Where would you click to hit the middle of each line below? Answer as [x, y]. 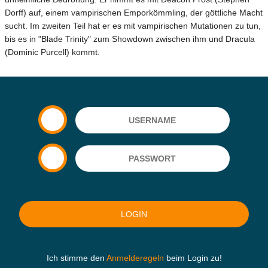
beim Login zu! [193, 258]
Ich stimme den [76, 258]
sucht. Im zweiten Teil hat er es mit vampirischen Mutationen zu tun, [133, 25]
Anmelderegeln [135, 258]
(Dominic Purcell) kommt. [52, 52]
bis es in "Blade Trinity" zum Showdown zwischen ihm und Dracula [130, 39]
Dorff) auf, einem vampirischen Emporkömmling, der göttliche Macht [134, 12]
